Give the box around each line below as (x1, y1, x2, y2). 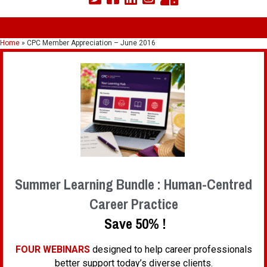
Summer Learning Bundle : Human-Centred (15, 175, 252, 194)
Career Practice (89, 194, 178, 214)
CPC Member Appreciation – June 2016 (27, 39, 156, 48)
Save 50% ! (101, 214, 166, 234)
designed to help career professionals (89, 244, 252, 256)
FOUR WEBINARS (15, 244, 90, 256)
